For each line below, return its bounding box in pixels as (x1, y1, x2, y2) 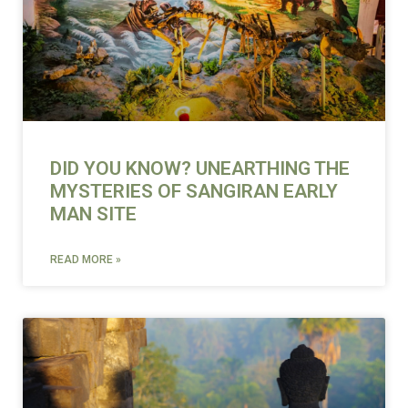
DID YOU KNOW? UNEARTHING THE (50, 157, 350, 179)
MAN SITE (50, 202, 137, 225)
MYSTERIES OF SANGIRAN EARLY (50, 179, 338, 202)
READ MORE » (50, 252, 121, 266)
